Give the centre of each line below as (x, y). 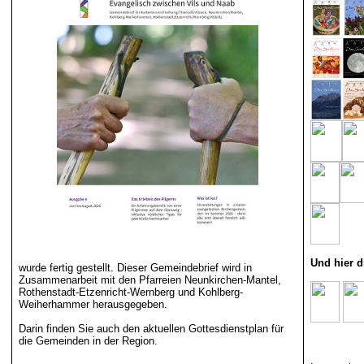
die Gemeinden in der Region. (88, 341)
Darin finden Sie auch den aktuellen (103, 329)
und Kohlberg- (208, 292)
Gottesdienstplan (228, 329)
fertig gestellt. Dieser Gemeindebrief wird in (149, 268)
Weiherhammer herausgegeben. (93, 304)
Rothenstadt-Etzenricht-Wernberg (96, 292)
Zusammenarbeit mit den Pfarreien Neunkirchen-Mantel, (149, 280)
